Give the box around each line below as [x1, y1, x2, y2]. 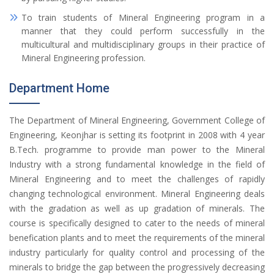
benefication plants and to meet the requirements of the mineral [9, 232, 265, 243]
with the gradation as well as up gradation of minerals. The [9, 202, 265, 214]
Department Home [9, 81, 109, 95]
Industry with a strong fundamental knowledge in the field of [9, 158, 265, 170]
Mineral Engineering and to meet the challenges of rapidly [9, 173, 265, 185]
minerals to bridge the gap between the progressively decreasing [9, 261, 265, 273]
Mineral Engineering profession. [21, 52, 146, 64]
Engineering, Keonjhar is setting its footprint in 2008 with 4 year [9, 129, 265, 141]
